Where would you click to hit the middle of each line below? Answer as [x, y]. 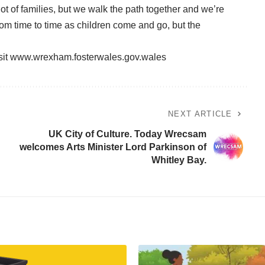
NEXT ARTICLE [200, 114]
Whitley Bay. [179, 160]
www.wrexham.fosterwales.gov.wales [88, 57]
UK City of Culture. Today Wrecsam [127, 134]
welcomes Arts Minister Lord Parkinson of [113, 147]
